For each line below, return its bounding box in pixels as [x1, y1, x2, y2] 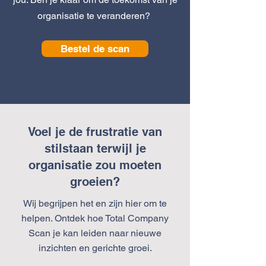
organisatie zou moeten [28, 158, 161, 172]
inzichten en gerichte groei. [38, 242, 152, 254]
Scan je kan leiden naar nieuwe [28, 227, 161, 239]
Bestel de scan [61, 43, 129, 55]
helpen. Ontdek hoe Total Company [21, 213, 169, 224]
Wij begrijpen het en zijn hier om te [23, 198, 167, 209]
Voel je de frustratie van [28, 125, 162, 139]
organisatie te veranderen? [37, 10, 153, 21]
